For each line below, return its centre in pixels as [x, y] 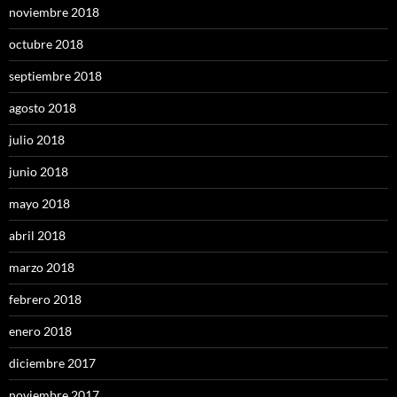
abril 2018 [37, 235]
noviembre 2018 [54, 12]
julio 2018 [37, 139]
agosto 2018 [43, 107]
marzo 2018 [42, 267]
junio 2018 [39, 171]
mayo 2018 [39, 203]
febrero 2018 [45, 299]
